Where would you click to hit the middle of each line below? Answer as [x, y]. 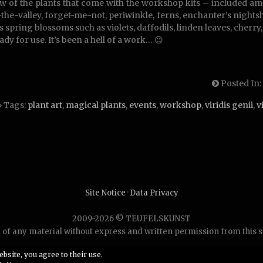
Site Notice [105, 193]
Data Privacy [154, 193]
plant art [45, 105]
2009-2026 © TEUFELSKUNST [131, 218]
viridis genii [229, 105]
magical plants [96, 105]
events [143, 105]
